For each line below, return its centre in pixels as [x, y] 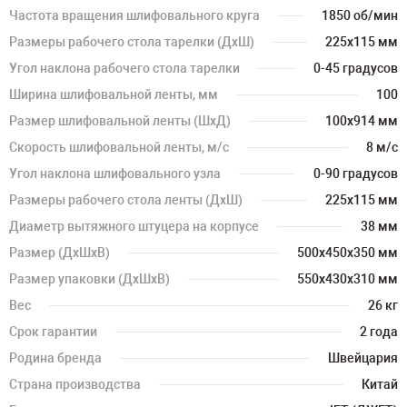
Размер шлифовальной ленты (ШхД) [120, 121]
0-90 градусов [356, 174]
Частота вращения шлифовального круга [134, 15]
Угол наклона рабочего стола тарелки [124, 68]
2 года [379, 332]
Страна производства [75, 384]
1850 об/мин [360, 15]
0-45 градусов [356, 68]
